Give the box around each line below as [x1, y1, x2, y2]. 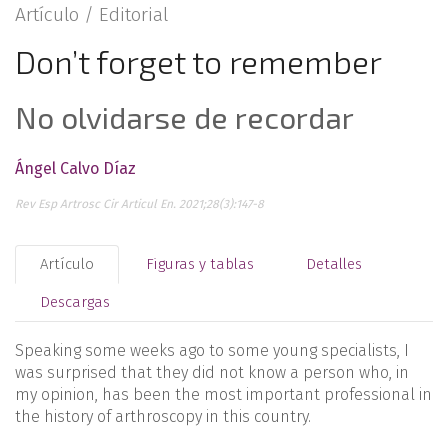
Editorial [99, 3, 168, 26]
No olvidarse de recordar [15, 99, 354, 135]
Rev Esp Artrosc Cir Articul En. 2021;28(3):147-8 [15, 197, 264, 211]
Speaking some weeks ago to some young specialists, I [15, 341, 409, 360]
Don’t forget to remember [15, 42, 382, 80]
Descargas [40, 293, 110, 311]
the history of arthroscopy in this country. [15, 407, 311, 426]
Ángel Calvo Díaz [15, 159, 136, 178]
